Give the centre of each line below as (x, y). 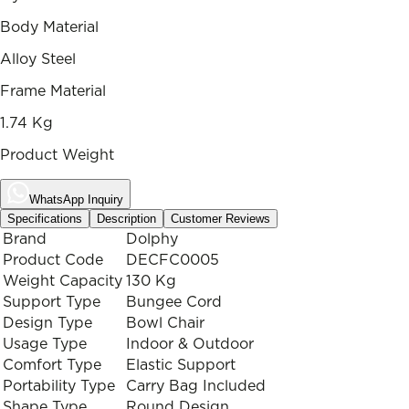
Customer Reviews (220, 218)
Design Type (47, 323)
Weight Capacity (63, 281)
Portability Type (59, 386)
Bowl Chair (165, 323)
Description (126, 218)
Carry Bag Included (196, 386)
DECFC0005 (173, 260)
